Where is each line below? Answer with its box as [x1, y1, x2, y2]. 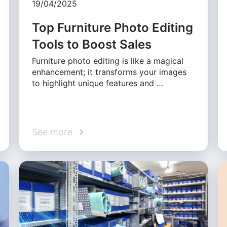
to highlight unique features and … [32, 78, 164, 89]
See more [32, 127, 73, 138]
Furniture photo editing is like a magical [32, 56, 184, 66]
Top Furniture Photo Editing [32, 20, 194, 35]
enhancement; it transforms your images [32, 67, 187, 78]
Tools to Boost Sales [32, 37, 152, 52]
